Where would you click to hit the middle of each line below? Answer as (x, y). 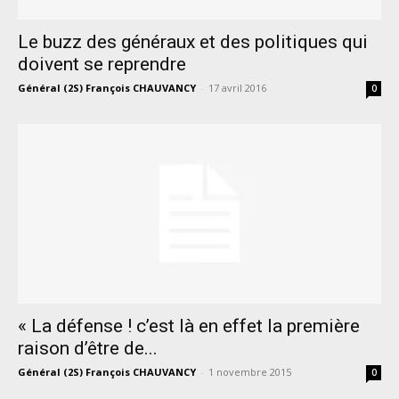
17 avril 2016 (237, 88)
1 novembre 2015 (250, 371)
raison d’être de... (88, 348)
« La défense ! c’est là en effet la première (189, 326)
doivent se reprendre (102, 65)
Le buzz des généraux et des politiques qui (193, 42)
